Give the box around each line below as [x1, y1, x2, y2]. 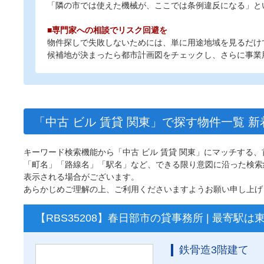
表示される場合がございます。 [24, 172, 139, 181]
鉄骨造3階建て [179, 244, 249, 256]
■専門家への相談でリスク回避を [47, 25, 167, 35]
